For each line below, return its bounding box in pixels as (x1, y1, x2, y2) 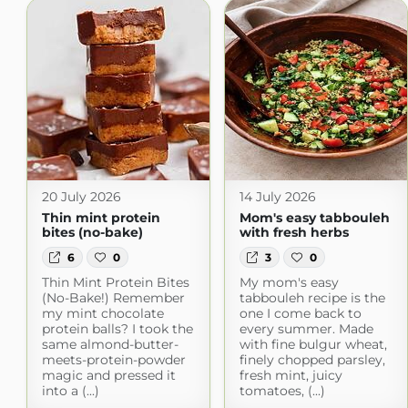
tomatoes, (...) (239, 382, 325, 399)
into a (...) (41, 382, 99, 399)
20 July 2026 (41, 189, 121, 206)
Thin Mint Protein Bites (41, 273, 189, 291)
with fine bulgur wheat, (239, 335, 387, 352)
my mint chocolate (41, 304, 164, 321)
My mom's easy (239, 273, 339, 291)
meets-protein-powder (41, 351, 186, 368)
